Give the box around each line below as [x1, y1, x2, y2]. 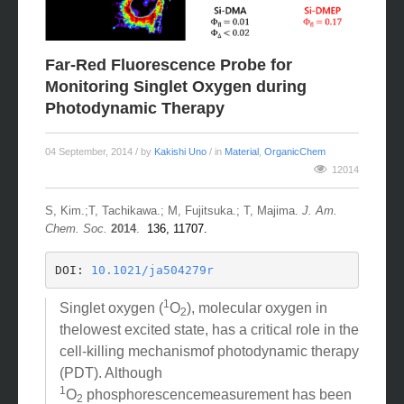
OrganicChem [264, 164, 326, 176]
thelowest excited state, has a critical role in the [60, 340, 359, 356]
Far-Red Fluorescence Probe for [45, 74, 292, 93]
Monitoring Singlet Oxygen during [45, 96, 307, 115]
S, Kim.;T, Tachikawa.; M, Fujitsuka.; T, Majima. [45, 222, 302, 236]
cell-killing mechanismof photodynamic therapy [60, 362, 359, 378]
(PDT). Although [60, 383, 162, 399]
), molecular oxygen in [187, 318, 327, 335]
